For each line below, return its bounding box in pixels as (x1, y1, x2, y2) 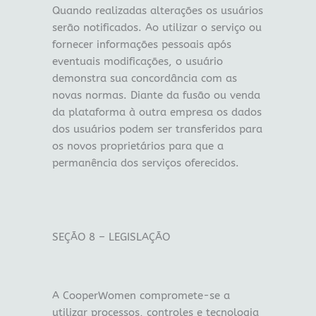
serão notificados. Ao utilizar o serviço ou (51, 21, 262, 34)
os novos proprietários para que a (51, 140, 224, 152)
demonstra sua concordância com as (51, 72, 237, 85)
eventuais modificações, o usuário (51, 55, 223, 68)
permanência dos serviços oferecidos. (51, 157, 239, 169)
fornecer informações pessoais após (51, 38, 231, 51)
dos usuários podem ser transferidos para (51, 123, 262, 135)
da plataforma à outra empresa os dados (51, 106, 262, 119)
